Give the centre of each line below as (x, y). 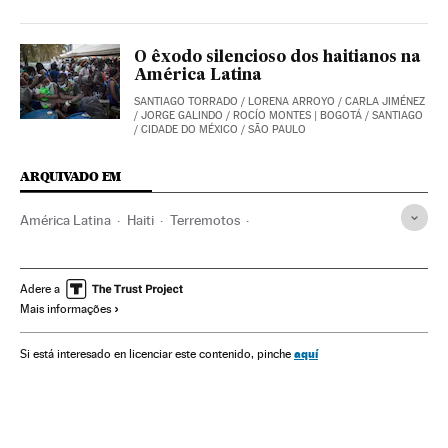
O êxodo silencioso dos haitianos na (277, 58)
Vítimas (186, 253)
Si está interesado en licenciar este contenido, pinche (157, 354)
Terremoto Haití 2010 (84, 253)
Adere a (40, 289)
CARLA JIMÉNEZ (385, 102)
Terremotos (205, 220)
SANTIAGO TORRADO (186, 102)
